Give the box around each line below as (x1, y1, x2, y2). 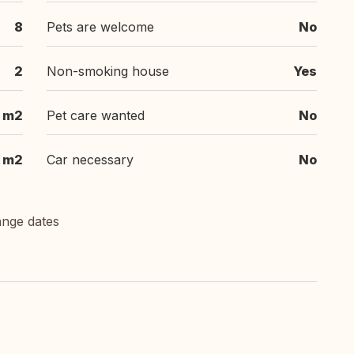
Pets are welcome (47, 19, 154, 35)
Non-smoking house (47, 63, 169, 79)
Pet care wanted (47, 107, 145, 123)
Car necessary (47, 152, 134, 168)
